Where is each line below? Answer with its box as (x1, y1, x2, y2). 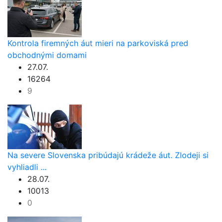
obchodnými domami (7, 50, 87, 60)
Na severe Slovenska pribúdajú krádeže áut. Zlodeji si (7, 150, 209, 160)
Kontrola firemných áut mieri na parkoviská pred (7, 38, 188, 48)
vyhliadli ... (7, 162, 47, 172)
